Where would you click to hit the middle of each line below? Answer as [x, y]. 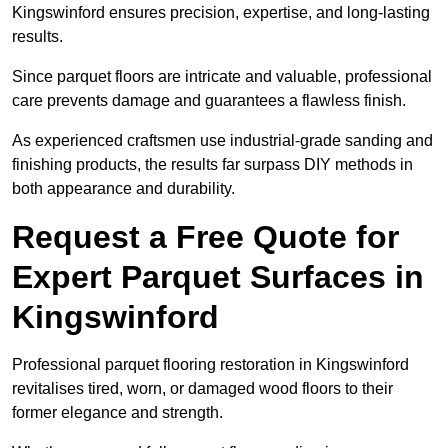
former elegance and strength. [117, 413]
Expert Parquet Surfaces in [218, 277]
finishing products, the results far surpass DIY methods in [212, 165]
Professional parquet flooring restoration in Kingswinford [210, 365]
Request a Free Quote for [205, 237]
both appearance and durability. [123, 189]
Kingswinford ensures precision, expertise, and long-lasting [221, 13]
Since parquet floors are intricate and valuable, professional [222, 77]
